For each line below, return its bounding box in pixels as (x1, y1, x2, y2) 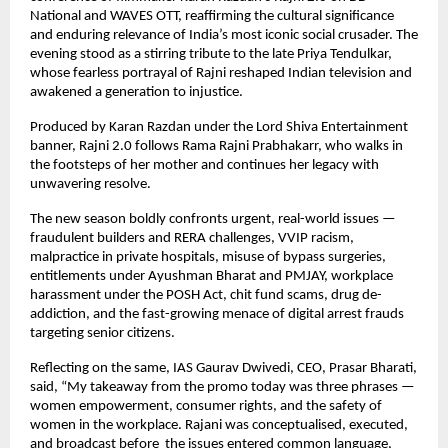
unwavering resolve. (30, 176, 151, 192)
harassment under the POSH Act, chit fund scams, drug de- (30, 287, 382, 303)
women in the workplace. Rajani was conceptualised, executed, (30, 417, 408, 433)
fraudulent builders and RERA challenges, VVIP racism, (30, 230, 354, 246)
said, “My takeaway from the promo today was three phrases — (30, 379, 415, 395)
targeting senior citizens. (30, 325, 175, 341)
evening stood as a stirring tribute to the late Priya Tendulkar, (30, 46, 392, 62)
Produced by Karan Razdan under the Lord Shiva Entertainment (30, 119, 408, 135)
